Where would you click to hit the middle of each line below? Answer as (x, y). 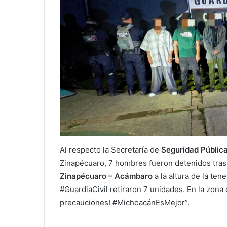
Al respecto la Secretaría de (110, 150)
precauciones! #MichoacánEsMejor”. (125, 203)
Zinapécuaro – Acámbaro (106, 176)
